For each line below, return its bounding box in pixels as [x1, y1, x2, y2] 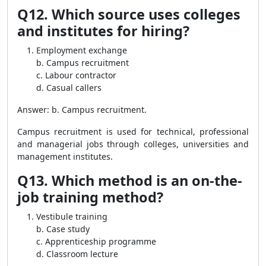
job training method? [17, 188, 163, 207]
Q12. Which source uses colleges [17, 5, 240, 24]
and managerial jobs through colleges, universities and [17, 138, 249, 150]
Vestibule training [36, 211, 107, 222]
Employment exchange [36, 45, 127, 56]
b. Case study [36, 223, 90, 235]
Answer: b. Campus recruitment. [17, 104, 147, 115]
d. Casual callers [36, 82, 102, 93]
